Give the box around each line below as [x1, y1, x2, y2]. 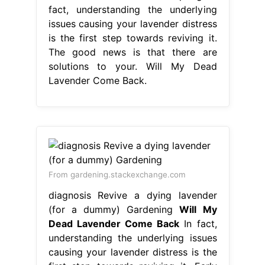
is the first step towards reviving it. [48, 31, 217, 44]
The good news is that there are [48, 46, 217, 58]
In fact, [179, 217, 217, 230]
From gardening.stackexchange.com [48, 169, 186, 179]
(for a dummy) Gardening [48, 203, 180, 215]
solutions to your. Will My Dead [48, 60, 217, 72]
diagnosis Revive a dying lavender [48, 189, 217, 201]
